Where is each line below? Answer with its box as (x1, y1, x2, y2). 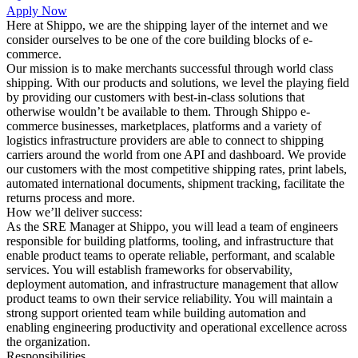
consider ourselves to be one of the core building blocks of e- (6, 33, 312, 46)
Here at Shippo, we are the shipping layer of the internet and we (6, 18, 328, 32)
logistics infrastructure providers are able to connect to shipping (6, 133, 324, 147)
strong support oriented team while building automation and (6, 306, 306, 320)
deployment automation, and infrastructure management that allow (6, 277, 339, 291)
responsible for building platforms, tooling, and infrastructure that (6, 234, 333, 248)
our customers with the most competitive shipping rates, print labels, (6, 162, 347, 176)
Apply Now (6, 4, 67, 18)
